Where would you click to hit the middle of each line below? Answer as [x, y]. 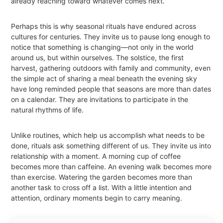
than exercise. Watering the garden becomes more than [102, 177]
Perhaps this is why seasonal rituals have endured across [104, 26]
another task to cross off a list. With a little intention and [102, 188]
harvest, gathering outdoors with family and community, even [111, 68]
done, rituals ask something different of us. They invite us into [111, 146]
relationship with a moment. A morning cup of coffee [96, 156]
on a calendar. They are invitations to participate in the [100, 100]
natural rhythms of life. [48, 110]
